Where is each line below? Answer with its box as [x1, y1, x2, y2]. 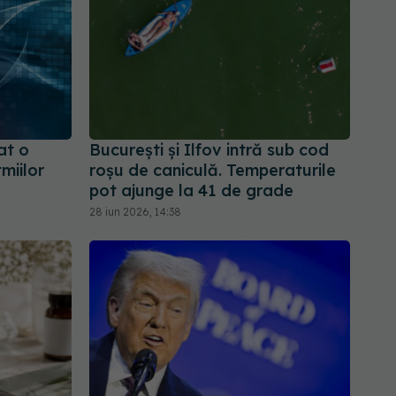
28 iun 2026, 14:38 [89, 204, 181, 218]
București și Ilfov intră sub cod [89, 139, 329, 160]
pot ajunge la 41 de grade [89, 179, 293, 201]
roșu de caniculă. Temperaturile [89, 159, 336, 180]
